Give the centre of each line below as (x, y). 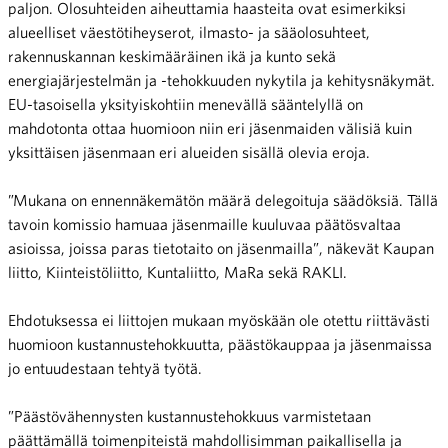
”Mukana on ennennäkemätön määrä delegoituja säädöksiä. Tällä (223, 199)
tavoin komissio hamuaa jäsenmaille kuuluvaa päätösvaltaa (204, 223)
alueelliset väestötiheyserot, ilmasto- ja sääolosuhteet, (189, 31)
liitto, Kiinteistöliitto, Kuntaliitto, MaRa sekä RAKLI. (177, 271)
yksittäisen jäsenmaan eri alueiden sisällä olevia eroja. (189, 151)
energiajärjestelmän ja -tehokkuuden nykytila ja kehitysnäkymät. (221, 79)
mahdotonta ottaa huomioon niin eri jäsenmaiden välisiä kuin (210, 127)
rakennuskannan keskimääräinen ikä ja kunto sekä (172, 55)
